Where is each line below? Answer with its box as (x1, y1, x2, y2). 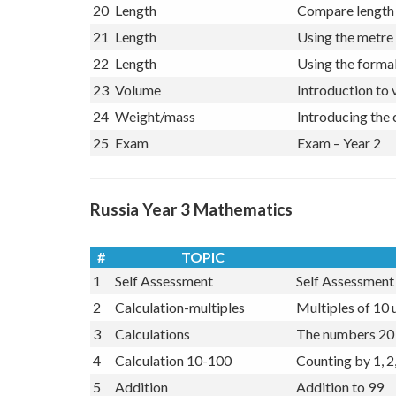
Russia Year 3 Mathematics (90, 230, 293, 250)
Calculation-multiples (115, 328, 245, 346)
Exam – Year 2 (297, 164, 381, 182)
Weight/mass (115, 138, 195, 156)
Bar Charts (297, 5, 362, 23)
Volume (115, 111, 161, 129)
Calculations (115, 354, 190, 372)
